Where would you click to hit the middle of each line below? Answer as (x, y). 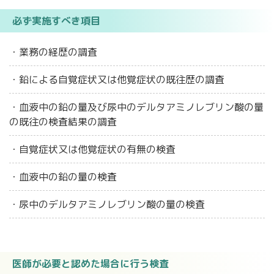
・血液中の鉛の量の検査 (63, 176)
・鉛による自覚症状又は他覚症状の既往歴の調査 (117, 79)
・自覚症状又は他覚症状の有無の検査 (93, 149)
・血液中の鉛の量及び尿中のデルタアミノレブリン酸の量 (137, 107)
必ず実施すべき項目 (56, 20)
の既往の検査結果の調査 (63, 121)
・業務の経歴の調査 (54, 52)
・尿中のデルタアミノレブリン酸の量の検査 (107, 204)
